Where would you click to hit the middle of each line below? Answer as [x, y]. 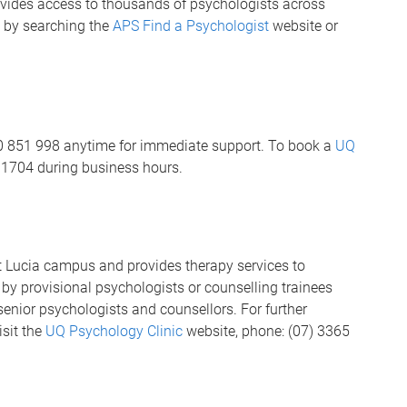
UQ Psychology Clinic [114, 331]
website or [303, 26]
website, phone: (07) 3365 [266, 331]
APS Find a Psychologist [191, 26]
